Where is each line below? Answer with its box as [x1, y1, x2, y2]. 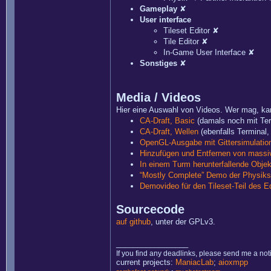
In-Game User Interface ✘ [163, 48, 255, 57]
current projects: [116, 258, 175, 267]
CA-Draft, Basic [140, 116, 195, 125]
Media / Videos [116, 91, 201, 104]
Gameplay [140, 4, 177, 13]
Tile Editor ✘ [163, 37, 208, 46]
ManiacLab [175, 258, 214, 267]
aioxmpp [218, 258, 248, 267]
